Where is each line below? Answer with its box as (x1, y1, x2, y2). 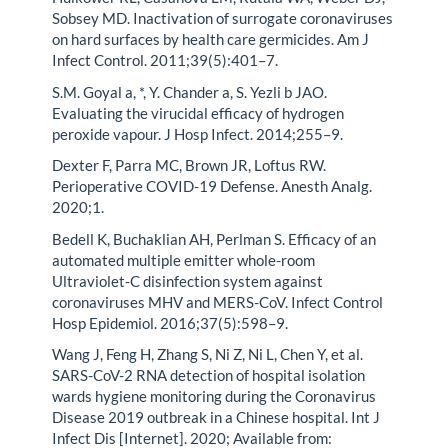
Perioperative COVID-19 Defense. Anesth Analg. (52, 177, 373, 196)
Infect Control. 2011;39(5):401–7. (52, 51, 279, 70)
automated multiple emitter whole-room (52, 250, 316, 269)
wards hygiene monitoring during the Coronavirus (52, 387, 377, 406)
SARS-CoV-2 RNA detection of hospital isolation (52, 366, 366, 385)
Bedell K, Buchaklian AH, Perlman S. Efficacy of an (52, 229, 377, 248)
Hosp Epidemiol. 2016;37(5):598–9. (52, 313, 289, 332)
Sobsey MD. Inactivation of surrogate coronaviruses (52, 9, 394, 28)
